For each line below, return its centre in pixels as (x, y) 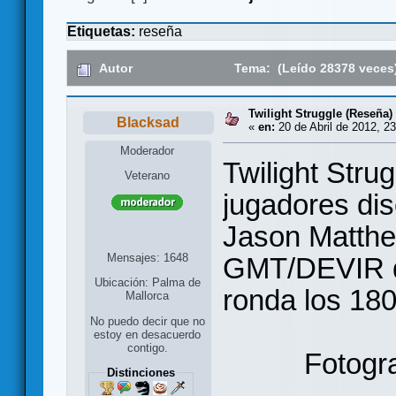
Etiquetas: (103, 32)
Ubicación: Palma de (147, 282)
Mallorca (148, 295)
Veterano (148, 175)
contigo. (147, 348)
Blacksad (148, 123)
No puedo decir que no (147, 322)
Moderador (148, 150)
